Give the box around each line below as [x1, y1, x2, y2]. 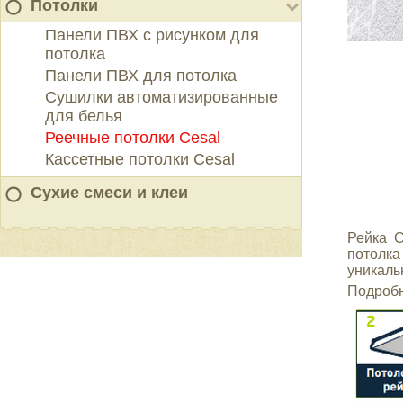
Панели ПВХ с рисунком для [45, 26, 259, 44]
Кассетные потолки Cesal [45, 150, 235, 168]
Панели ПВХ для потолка [45, 67, 237, 85]
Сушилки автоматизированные [45, 88, 278, 106]
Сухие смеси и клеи [31, 184, 188, 201]
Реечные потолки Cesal [45, 129, 220, 147]
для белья [45, 107, 122, 125]
